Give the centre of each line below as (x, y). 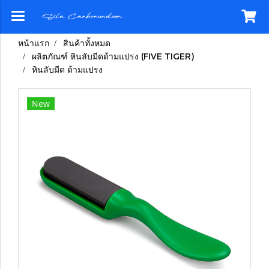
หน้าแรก (34, 43)
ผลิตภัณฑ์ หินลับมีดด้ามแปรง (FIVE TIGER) (113, 56)
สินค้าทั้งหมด (87, 43)
